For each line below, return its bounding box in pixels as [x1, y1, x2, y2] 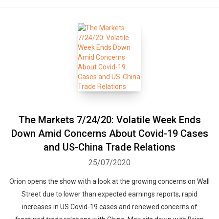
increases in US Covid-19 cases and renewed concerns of [22, 203, 197, 211]
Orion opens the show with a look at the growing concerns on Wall [9, 177, 210, 185]
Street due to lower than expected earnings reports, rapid [22, 190, 197, 198]
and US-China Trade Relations [44, 141, 175, 153]
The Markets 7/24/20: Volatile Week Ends [18, 114, 201, 126]
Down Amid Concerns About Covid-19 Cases [11, 128, 208, 139]
